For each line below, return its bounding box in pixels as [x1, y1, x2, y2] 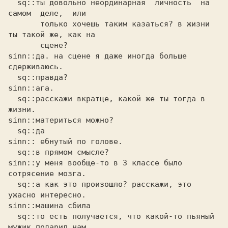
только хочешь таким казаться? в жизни [8, 19, 40, 28]
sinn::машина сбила [8, 201, 95, 210]
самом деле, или [8, 9, 86, 18]
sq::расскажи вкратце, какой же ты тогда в [8, 94, 17, 103]
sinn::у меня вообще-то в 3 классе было [8, 158, 182, 167]
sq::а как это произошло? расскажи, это [8, 180, 17, 189]
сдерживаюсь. [8, 62, 68, 71]
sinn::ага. [8, 83, 59, 93]
